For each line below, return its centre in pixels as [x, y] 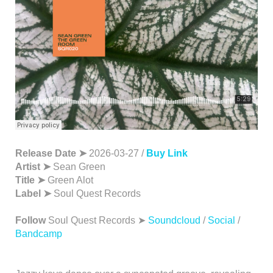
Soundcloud [174, 220]
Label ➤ [34, 193]
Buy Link [167, 153]
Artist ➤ [34, 167]
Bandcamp [39, 234]
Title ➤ [31, 180]
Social [222, 220]
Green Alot [70, 180]
